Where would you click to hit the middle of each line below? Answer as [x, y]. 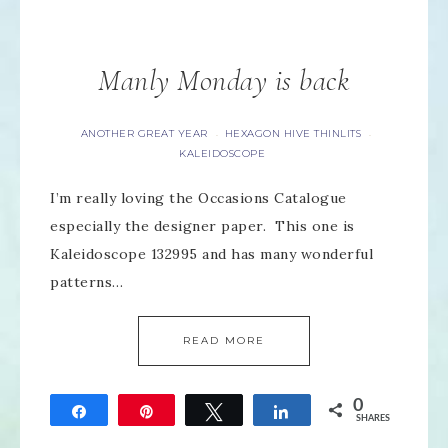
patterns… [87, 282]
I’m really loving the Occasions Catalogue [198, 198]
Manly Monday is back [224, 80]
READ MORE [224, 340]
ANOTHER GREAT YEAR [144, 133]
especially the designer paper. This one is [202, 226]
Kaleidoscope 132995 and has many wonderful [211, 254]
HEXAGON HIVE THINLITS [292, 133]
